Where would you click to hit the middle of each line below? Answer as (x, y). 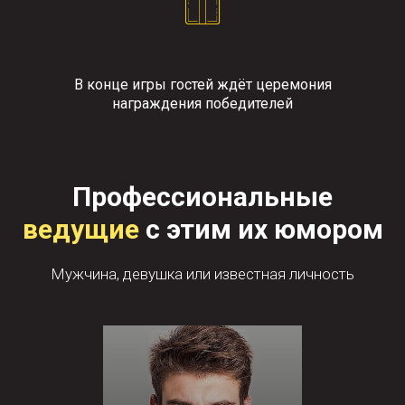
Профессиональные (202, 197)
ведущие (84, 229)
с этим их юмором (264, 229)
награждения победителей (202, 104)
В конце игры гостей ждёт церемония (202, 85)
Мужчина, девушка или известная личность (202, 274)
